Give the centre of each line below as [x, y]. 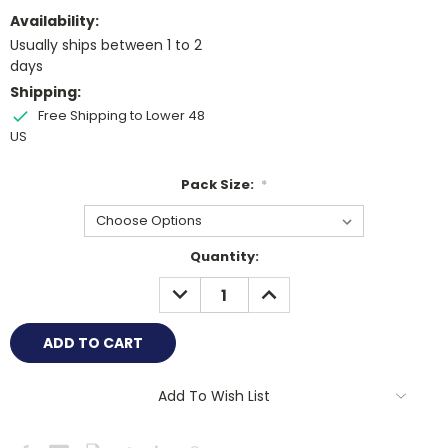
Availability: [54, 21]
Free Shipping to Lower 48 [119, 116]
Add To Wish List [214, 395]
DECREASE [201, 287]
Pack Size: [218, 185]
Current [38, 257]
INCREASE [288, 287]
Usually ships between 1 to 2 [106, 45]
